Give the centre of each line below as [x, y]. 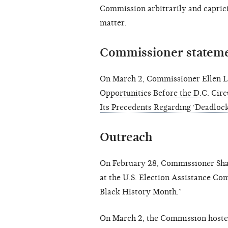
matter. [113, 23]
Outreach [126, 137]
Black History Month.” [141, 192]
